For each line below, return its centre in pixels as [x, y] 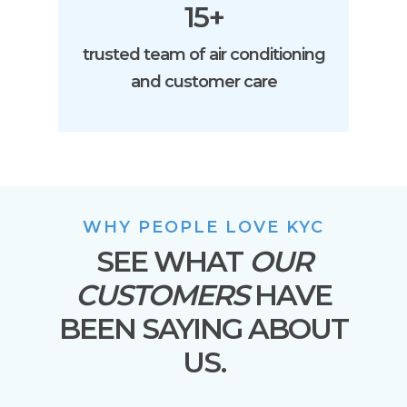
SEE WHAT [172, 262]
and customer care [203, 82]
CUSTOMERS [162, 296]
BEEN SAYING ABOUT [203, 329]
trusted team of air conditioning [203, 55]
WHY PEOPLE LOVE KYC [203, 228]
